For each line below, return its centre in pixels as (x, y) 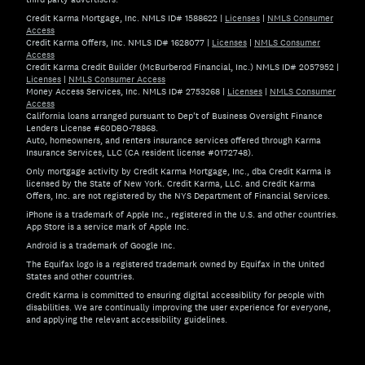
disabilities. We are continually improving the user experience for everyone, (178, 307)
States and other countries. (80, 276)
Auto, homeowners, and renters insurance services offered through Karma (174, 140)
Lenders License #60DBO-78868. (92, 128)
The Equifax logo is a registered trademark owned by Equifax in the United (175, 264)
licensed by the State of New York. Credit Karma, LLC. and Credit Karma (171, 183)
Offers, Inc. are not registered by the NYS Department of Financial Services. (178, 195)
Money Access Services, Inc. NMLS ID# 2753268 (123, 91)
